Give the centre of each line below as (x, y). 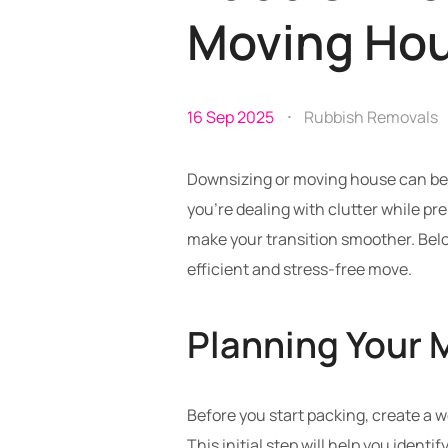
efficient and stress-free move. (299, 269)
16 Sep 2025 (230, 117)
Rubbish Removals (371, 117)
